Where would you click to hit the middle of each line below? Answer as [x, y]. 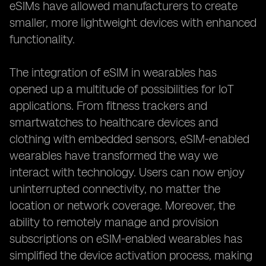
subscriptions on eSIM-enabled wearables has [126, 239]
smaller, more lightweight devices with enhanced [133, 23]
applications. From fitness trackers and [108, 106]
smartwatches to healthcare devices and [114, 122]
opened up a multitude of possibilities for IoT [122, 89]
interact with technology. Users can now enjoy [127, 172]
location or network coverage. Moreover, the [122, 205]
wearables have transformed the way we [114, 156]
